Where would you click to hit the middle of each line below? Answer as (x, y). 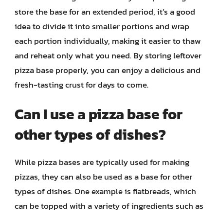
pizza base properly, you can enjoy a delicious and (108, 70)
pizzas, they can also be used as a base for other (103, 177)
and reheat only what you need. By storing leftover (108, 55)
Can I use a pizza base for (99, 114)
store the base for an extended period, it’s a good (105, 11)
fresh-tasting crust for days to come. (82, 84)
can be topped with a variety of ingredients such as (109, 206)
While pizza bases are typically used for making (102, 162)
